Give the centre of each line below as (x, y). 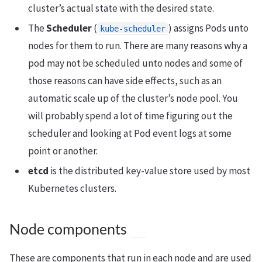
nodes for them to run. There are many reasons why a (138, 46)
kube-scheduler (133, 29)
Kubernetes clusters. (72, 189)
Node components (68, 229)
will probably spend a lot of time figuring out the (130, 116)
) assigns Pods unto (208, 28)
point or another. (63, 151)
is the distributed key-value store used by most (149, 171)
